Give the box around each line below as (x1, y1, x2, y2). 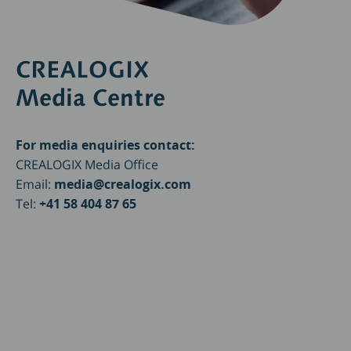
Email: (16, 175, 54, 194)
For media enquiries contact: (16, 136, 195, 154)
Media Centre (16, 83, 165, 113)
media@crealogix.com (54, 175, 191, 194)
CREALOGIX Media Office (16, 156, 158, 174)
